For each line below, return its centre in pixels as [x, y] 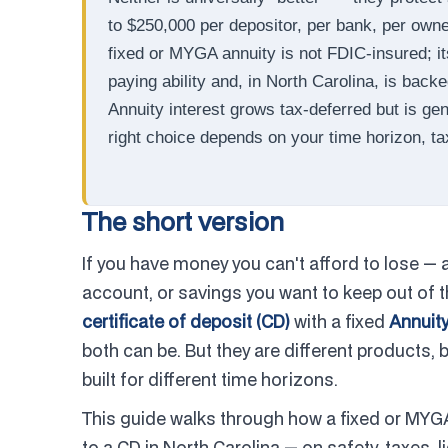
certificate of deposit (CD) [186, 321]
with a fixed [339, 321]
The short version [183, 221]
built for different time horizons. [210, 379]
